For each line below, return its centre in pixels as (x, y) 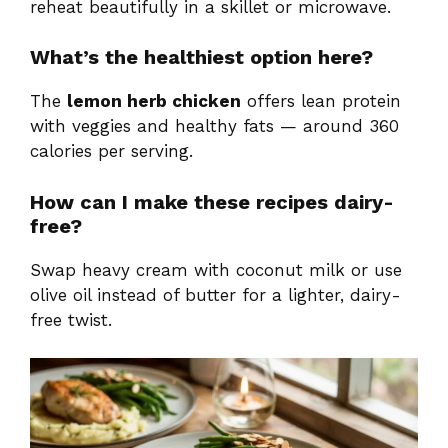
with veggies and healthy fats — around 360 (214, 126)
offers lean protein (321, 101)
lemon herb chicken (154, 101)
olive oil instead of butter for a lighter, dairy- (215, 294)
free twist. (71, 319)
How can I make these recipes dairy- (212, 201)
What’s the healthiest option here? (201, 57)
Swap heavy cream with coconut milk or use (216, 269)
